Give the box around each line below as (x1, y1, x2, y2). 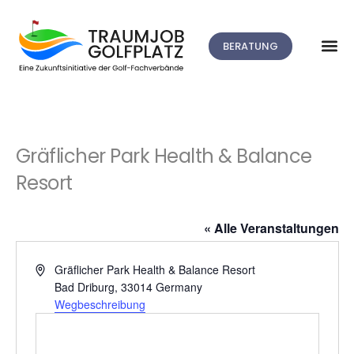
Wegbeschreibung (55, 296, 146, 312)
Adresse (34, 260, 76, 277)
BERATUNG (223, 38, 278, 54)
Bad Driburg (55, 278, 115, 295)
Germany (156, 278, 203, 295)
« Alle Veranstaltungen (203, 218, 339, 237)
